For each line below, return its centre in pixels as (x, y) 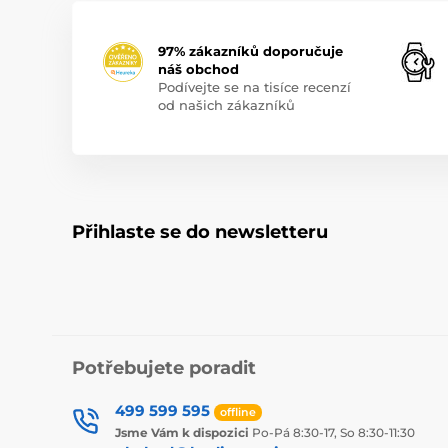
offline (238, 411)
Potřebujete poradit (164, 368)
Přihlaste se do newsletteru (200, 232)
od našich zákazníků (226, 105)
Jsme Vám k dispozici (182, 433)
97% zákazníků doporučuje (250, 51)
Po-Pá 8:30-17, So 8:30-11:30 (332, 433)
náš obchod (198, 69)
